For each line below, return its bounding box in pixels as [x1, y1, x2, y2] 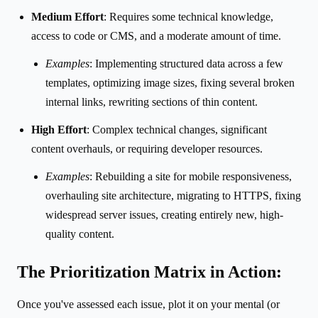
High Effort [31, 123, 87, 136]
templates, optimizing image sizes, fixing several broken [45, 76, 295, 89]
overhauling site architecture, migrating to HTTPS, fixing [45, 189, 301, 202]
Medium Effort [31, 10, 104, 23]
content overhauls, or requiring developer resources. [31, 142, 263, 155]
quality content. [45, 227, 114, 240]
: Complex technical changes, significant [87, 123, 267, 136]
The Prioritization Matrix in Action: [17, 262, 282, 281]
